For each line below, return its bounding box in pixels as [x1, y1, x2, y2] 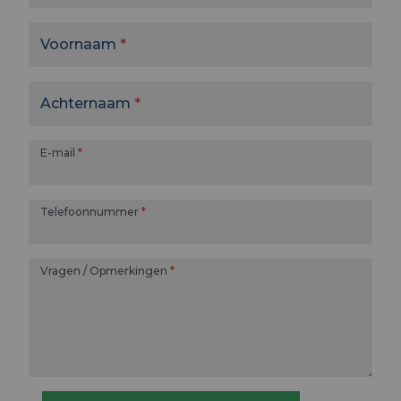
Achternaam [40, 95, 131, 112]
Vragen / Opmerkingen [40, 264, 167, 277]
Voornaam [40, 36, 116, 53]
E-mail [40, 146, 75, 159]
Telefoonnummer [40, 205, 139, 218]
